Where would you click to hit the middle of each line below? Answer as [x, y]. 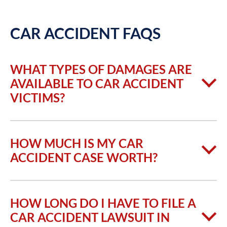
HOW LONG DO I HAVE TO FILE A [103, 203]
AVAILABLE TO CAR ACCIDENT [97, 83]
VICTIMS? [37, 97]
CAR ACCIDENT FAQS [85, 33]
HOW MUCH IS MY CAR [77, 143]
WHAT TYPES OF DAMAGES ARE [101, 69]
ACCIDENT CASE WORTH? [84, 157]
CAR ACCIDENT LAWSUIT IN [90, 217]
